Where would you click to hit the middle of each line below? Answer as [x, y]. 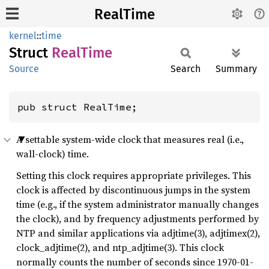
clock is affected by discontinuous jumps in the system [133, 190]
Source [24, 69]
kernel [23, 36]
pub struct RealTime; [77, 107]
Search [186, 69]
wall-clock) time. [53, 154]
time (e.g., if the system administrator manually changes [138, 204]
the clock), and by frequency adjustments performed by [138, 219]
